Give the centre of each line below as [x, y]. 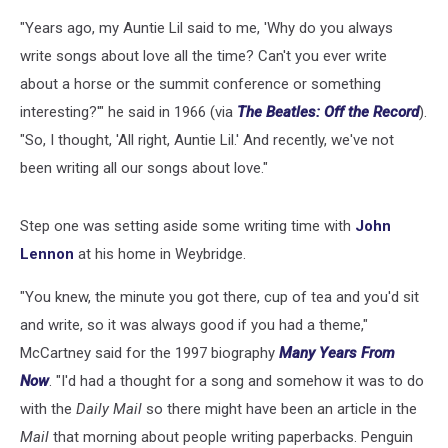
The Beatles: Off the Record [328, 112]
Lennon [47, 254]
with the [48, 409]
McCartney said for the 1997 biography [149, 353]
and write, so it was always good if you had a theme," [194, 325]
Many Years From [337, 353]
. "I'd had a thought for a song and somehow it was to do [236, 381]
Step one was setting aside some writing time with [187, 226]
